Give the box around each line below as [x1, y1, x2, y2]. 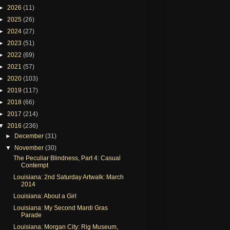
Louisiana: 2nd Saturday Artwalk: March [13, 173, 124, 181]
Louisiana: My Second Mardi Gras [13, 204, 108, 212]
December [14, 132, 46, 140]
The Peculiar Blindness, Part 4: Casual [13, 154, 121, 162]
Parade [21, 211, 42, 219]
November [14, 144, 46, 151]
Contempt [21, 161, 48, 169]
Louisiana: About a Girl [13, 192, 76, 200]
